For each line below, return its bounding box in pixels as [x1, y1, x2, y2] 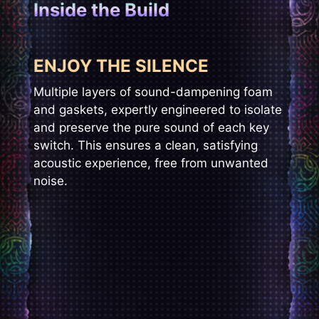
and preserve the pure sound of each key [33, 120, 269, 135]
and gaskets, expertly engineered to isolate [33, 102, 282, 117]
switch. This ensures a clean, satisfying [33, 137, 258, 152]
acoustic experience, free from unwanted [33, 155, 268, 170]
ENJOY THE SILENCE [33, 55, 209, 76]
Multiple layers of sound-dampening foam [33, 84, 273, 99]
